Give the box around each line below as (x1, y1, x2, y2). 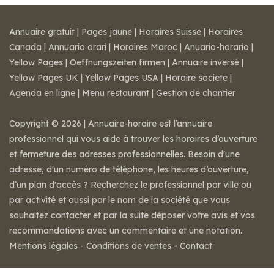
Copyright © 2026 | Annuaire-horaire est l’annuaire (9, 118, 212, 129)
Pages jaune (81, 26, 132, 37)
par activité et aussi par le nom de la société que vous (9, 194, 230, 206)
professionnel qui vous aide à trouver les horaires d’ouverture (9, 133, 257, 144)
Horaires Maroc (113, 42, 177, 53)
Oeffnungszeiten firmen (70, 57, 165, 68)
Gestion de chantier (156, 87, 235, 98)
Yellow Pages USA (85, 72, 158, 83)
